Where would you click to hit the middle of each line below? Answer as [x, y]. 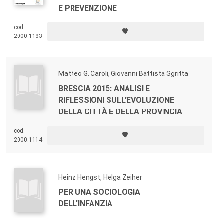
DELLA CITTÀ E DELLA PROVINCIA [120, 111]
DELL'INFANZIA [85, 203]
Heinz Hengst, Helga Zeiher [100, 177]
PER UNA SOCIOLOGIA [99, 192]
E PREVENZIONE [88, 8]
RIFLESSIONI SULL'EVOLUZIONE [116, 100]
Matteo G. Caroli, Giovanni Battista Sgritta [123, 73]
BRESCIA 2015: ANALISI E [104, 88]
